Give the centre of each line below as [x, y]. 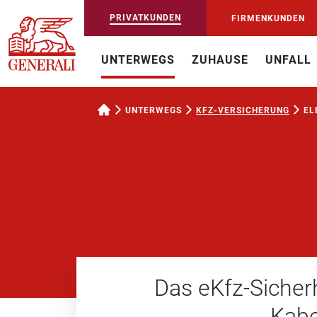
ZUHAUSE [220, 60]
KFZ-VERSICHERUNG [243, 110]
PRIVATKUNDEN [145, 17]
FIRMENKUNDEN [269, 18]
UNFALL [288, 60]
